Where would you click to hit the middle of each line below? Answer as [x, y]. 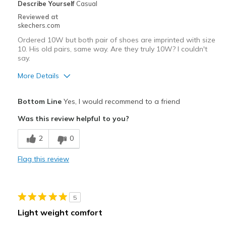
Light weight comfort [60, 212]
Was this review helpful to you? [73, 118]
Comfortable [39, 147]
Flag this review [43, 159]
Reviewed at [38, 16]
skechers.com [39, 25]
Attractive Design [46, 109]
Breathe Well [40, 128]
